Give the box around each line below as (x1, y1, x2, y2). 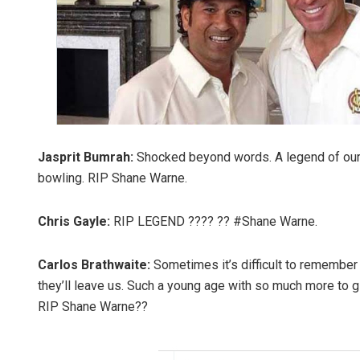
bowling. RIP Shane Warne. (38, 170, 187, 186)
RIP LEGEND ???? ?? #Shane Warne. (110, 214, 317, 230)
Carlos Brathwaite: (38, 257, 150, 273)
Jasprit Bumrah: (38, 149, 133, 166)
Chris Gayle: (38, 214, 110, 230)
